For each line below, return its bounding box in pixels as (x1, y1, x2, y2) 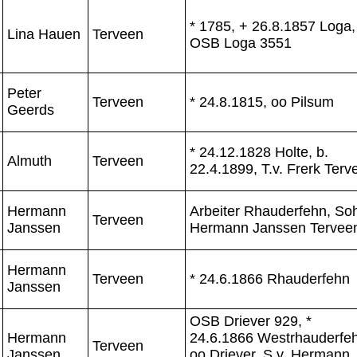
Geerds (7, 101, 54, 118)
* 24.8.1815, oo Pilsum (190, 93, 334, 110)
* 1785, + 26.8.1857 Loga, (190, 18, 355, 34)
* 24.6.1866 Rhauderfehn (190, 270, 350, 287)
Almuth (7, 152, 52, 169)
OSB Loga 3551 (190, 34, 292, 51)
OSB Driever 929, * (190, 312, 312, 329)
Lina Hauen (7, 25, 80, 42)
